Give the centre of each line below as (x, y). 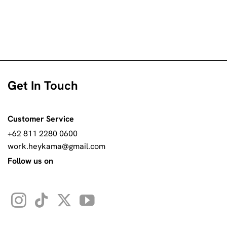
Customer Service (41, 119)
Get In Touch (43, 85)
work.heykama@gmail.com (56, 146)
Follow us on (30, 161)
